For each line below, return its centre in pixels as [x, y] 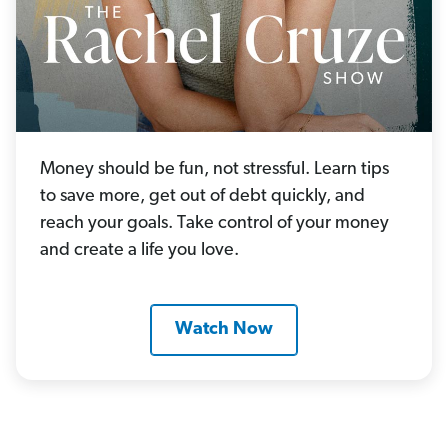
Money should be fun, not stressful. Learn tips [214, 169]
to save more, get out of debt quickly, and [202, 196]
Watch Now [223, 329]
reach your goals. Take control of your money [214, 223]
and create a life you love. [139, 250]
